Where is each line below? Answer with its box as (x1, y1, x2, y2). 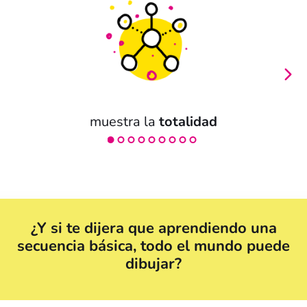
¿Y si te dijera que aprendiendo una (30, 218, 277, 239)
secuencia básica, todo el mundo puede (17, 236, 290, 257)
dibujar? (125, 254, 182, 275)
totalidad (159, 112, 217, 132)
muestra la (90, 112, 159, 132)
